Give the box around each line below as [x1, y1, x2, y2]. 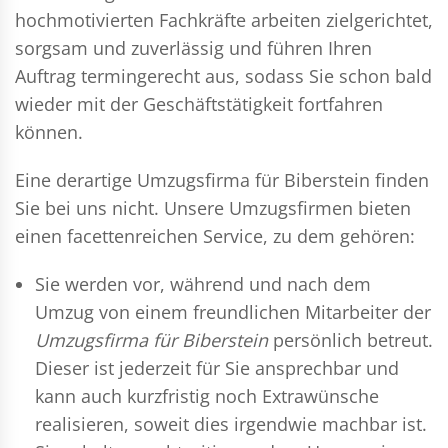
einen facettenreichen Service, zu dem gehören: [15, 223, 415, 248]
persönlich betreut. [268, 327, 433, 352]
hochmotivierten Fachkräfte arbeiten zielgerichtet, [15, 7, 433, 32]
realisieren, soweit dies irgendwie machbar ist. [35, 411, 427, 436]
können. [15, 119, 83, 144]
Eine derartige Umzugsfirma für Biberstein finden [15, 167, 429, 192]
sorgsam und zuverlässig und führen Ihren [15, 35, 372, 60]
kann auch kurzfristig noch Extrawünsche [35, 383, 379, 408]
